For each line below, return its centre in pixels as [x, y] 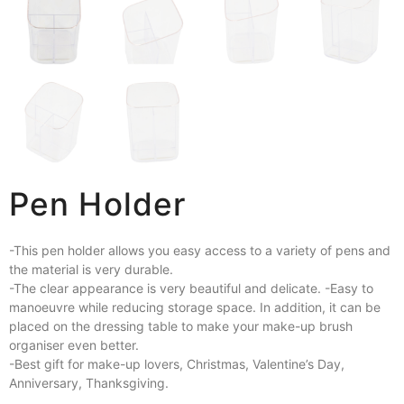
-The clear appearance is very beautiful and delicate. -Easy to [191, 289]
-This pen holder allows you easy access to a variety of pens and [200, 251]
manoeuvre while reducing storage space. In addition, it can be [195, 308]
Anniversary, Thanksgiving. [89, 383]
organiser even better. [74, 345]
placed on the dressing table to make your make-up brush [181, 326]
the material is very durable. [91, 270]
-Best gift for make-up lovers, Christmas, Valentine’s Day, [177, 364]
